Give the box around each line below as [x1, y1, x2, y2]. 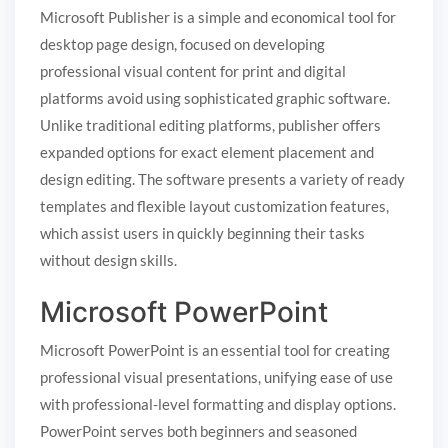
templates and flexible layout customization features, [40, 196, 389, 215]
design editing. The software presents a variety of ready [40, 169, 405, 188]
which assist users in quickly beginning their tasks [40, 223, 365, 242]
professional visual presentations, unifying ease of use [40, 368, 393, 387]
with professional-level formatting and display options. [40, 395, 396, 414]
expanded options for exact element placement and [40, 142, 374, 161]
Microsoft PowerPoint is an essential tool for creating [40, 341, 390, 360]
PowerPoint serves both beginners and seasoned [40, 422, 357, 441]
